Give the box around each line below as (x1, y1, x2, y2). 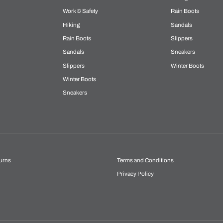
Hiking (63, 21, 80, 28)
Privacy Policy (116, 171, 154, 177)
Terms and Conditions (116, 157, 174, 163)
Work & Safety (63, 8, 99, 14)
